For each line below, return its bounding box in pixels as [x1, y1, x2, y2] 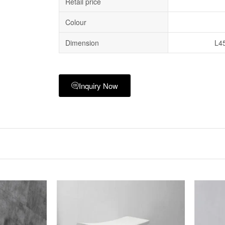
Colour [65, 17, 86, 27]
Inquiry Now [79, 80, 118, 91]
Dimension [65, 38, 99, 48]
